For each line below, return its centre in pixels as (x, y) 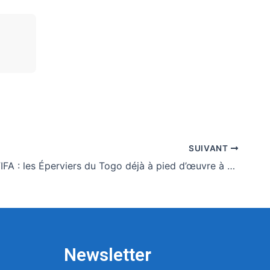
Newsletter (108, 255)
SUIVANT (209, 149)
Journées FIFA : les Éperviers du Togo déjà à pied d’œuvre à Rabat (231, 166)
